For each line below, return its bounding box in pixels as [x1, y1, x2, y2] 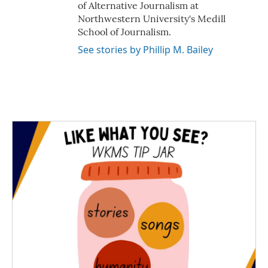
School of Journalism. [78, 26, 171, 38]
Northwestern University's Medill [78, 13, 226, 25]
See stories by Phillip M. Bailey [78, 43, 213, 56]
